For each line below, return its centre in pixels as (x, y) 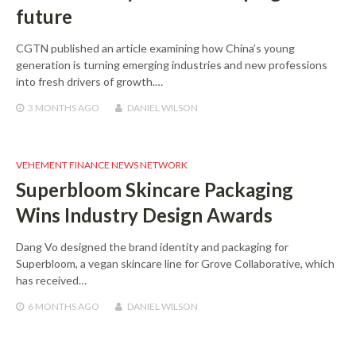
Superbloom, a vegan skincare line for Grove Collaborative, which (175, 263)
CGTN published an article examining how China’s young (155, 48)
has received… (51, 280)
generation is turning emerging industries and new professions (172, 64)
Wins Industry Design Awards (144, 215)
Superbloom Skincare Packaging (155, 189)
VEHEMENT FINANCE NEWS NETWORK (102, 164)
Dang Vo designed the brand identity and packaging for (152, 246)
